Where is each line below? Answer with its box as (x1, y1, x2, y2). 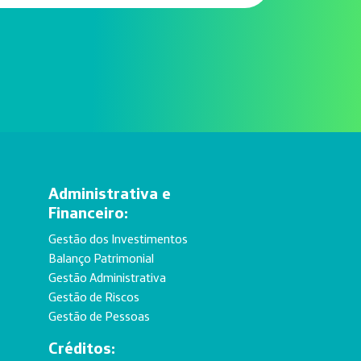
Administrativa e (48, 183, 172, 203)
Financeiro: (48, 202, 129, 222)
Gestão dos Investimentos (48, 230, 189, 247)
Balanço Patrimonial (48, 250, 155, 266)
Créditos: (48, 338, 116, 358)
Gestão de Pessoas (48, 308, 151, 324)
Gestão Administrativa (48, 269, 167, 285)
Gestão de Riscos (48, 288, 140, 305)
